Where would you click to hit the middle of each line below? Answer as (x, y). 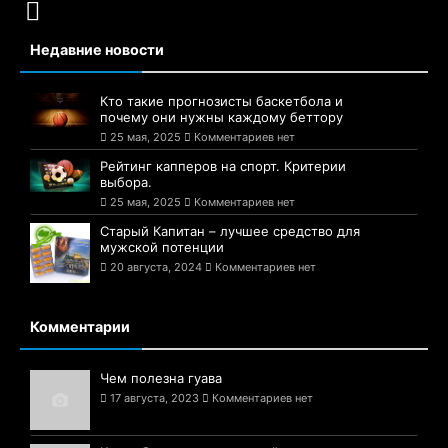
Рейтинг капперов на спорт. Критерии (223, 166)
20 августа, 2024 (156, 267)
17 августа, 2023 (154, 398)
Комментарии (80, 327)
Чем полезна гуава (161, 378)
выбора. (126, 182)
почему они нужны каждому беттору (221, 117)
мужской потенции (162, 247)
